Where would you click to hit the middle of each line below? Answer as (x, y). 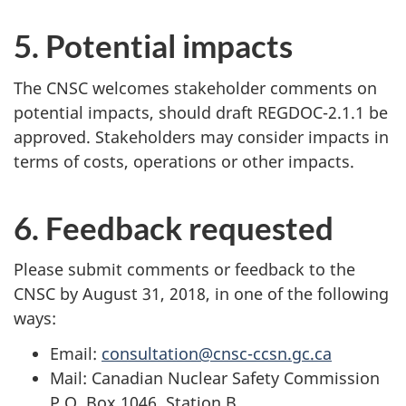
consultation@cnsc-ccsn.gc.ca (217, 353)
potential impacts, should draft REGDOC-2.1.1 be (201, 112)
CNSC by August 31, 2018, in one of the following (201, 294)
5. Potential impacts (153, 46)
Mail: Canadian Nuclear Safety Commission (215, 377)
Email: (76, 353)
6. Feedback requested (174, 227)
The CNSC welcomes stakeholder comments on (195, 87)
